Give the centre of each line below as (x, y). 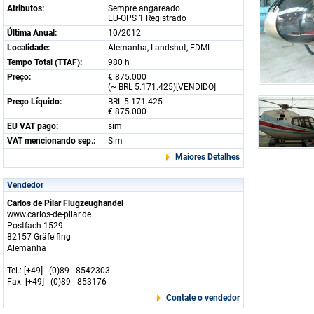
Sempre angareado (144, 8)
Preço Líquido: (34, 102)
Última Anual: (32, 33)
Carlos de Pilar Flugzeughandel (65, 203)
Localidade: (28, 48)
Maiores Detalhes (207, 157)
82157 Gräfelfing (39, 237)
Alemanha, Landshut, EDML (160, 48)
